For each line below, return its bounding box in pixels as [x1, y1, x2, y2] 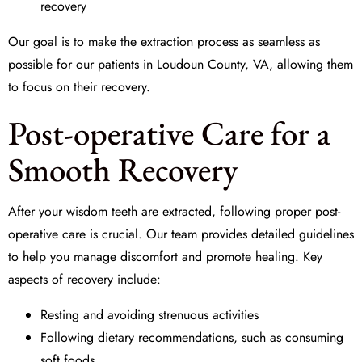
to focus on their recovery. [8, 78, 150, 96]
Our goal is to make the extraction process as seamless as [8, 32, 320, 51]
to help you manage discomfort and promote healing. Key [8, 247, 322, 266]
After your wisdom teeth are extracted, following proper [8, 202, 315, 221]
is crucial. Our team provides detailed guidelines [86, 225, 354, 243]
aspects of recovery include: [8, 270, 161, 288]
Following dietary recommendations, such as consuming [40, 328, 343, 347]
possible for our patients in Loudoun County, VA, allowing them [8, 55, 353, 74]
